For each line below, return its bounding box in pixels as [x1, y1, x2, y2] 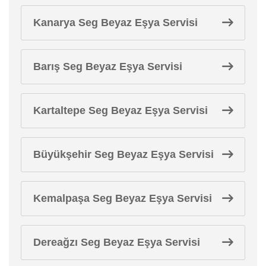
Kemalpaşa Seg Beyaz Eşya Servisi [33, 192, 212, 204]
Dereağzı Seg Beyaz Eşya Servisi [33, 236, 200, 248]
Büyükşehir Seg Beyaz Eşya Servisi [33, 148, 214, 160]
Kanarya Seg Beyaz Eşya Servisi [33, 16, 198, 28]
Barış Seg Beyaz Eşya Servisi [33, 60, 182, 72]
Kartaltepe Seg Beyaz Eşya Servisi [33, 104, 208, 116]
